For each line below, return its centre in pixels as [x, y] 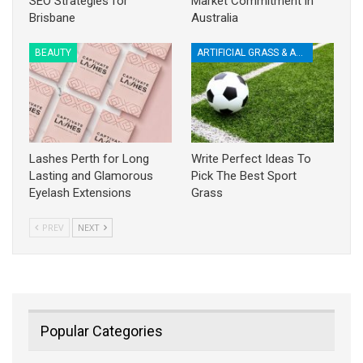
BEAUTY [53, 52]
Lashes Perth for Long [89, 158]
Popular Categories [102, 331]
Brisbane [52, 17]
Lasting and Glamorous [91, 175]
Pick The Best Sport [244, 175]
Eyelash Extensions [80, 192]
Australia [215, 17]
